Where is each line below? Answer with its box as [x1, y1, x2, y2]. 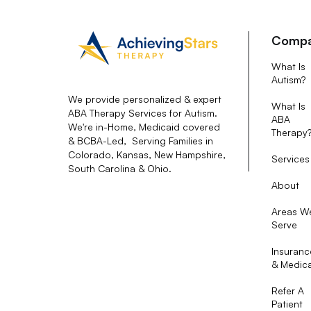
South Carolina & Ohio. [67, 162, 171, 175]
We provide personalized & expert [67, 93, 221, 106]
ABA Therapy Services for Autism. [67, 107, 217, 119]
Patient [271, 297, 303, 310]
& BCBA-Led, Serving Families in [67, 135, 213, 147]
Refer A [271, 284, 305, 296]
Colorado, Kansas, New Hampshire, [67, 149, 226, 161]
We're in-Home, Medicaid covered [67, 121, 220, 133]
